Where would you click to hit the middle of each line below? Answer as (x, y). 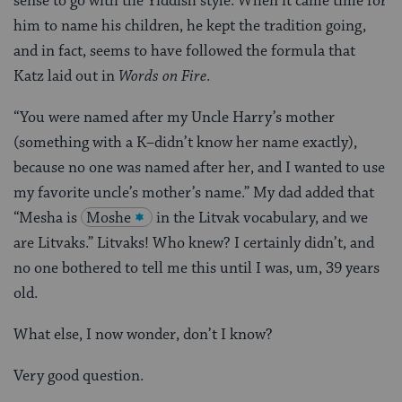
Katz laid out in (66, 77)
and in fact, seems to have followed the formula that (184, 52)
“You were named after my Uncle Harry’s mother (174, 118)
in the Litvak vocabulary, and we (262, 218)
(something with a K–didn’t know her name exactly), (185, 143)
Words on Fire (162, 77)
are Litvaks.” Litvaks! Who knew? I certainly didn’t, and (194, 244)
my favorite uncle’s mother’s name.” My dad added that (194, 193)
